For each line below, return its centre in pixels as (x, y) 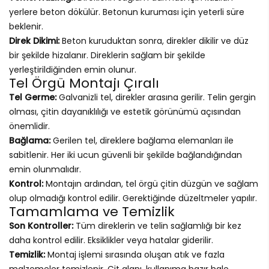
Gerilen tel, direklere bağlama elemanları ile (142, 140)
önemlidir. (29, 126)
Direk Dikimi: (34, 41)
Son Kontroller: (41, 225)
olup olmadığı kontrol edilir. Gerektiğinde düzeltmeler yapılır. (133, 198)
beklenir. (26, 26)
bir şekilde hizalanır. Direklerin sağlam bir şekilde (107, 55)
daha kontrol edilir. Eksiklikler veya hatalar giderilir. (111, 240)
